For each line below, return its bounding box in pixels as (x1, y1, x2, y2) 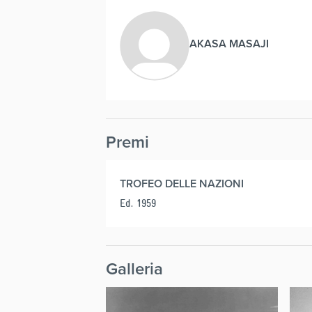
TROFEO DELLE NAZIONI (120, 175, 244, 192)
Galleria (106, 256, 163, 281)
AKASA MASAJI (189, 36, 269, 52)
